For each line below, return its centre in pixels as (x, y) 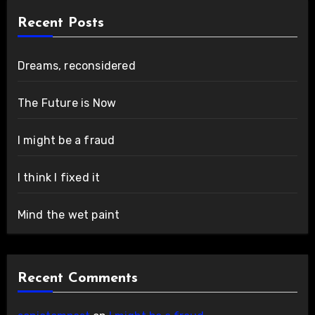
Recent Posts (60, 24)
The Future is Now (67, 103)
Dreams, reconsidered (76, 66)
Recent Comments (77, 279)
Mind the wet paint (69, 215)
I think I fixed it (59, 178)
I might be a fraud (66, 141)
